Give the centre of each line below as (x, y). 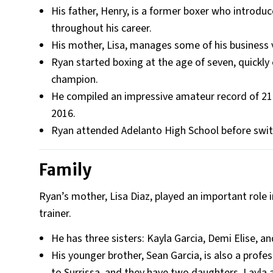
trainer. (55, 214)
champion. (75, 80)
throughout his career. (101, 28)
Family (65, 170)
